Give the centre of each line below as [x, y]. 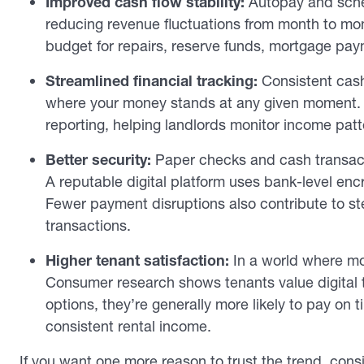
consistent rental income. [128, 326]
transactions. [88, 225]
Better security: [100, 159]
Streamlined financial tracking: [152, 80]
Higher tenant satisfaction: [137, 260]
